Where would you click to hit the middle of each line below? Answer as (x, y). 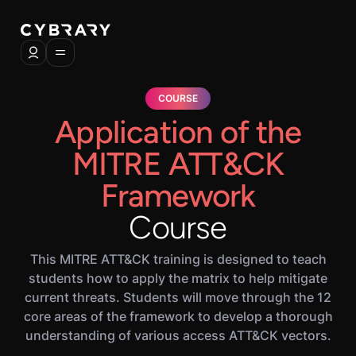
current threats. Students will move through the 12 (178, 297)
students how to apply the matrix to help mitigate (178, 278)
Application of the (178, 132)
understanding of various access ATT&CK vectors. (178, 335)
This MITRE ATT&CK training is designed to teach (178, 259)
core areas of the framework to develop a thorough (178, 316)
